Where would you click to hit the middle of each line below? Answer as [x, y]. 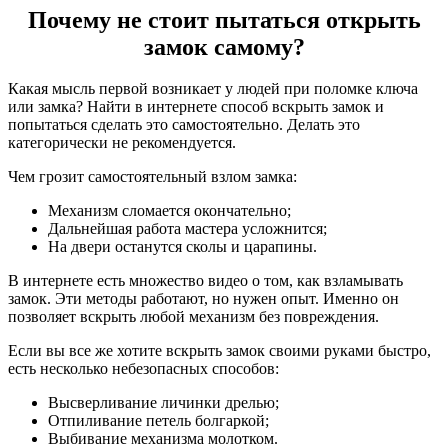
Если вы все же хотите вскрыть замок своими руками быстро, [219, 351]
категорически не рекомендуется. [122, 143]
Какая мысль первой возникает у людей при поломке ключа [213, 89]
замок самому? [224, 46]
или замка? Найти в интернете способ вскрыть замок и [196, 107]
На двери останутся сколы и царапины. [182, 247]
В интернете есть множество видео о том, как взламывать [205, 281]
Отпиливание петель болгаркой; [158, 421]
